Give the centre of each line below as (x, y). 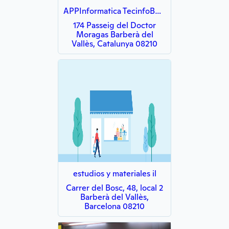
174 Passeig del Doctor (114, 25)
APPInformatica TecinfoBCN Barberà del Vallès (158, 11)
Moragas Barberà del (114, 35)
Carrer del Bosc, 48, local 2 (114, 188)
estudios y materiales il (114, 174)
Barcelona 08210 (114, 206)
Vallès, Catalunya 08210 (114, 44)
